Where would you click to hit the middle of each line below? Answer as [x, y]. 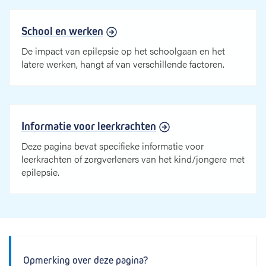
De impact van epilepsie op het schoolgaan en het [123, 51]
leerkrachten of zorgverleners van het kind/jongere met [133, 159]
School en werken [62, 31]
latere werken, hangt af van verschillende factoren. [123, 64]
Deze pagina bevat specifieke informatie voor [113, 146]
